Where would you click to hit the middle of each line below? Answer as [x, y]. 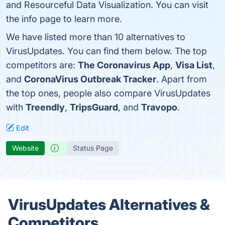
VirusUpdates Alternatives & [109, 204]
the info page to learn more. [64, 19]
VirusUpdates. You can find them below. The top [106, 51]
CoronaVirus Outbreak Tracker [90, 79]
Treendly [45, 107]
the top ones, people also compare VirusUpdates [108, 93]
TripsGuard [94, 107]
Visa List [194, 65]
